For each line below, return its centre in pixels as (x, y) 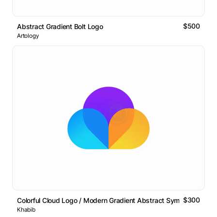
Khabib (26, 210)
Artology (28, 36)
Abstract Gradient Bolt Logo (60, 27)
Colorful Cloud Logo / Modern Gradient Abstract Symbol (103, 201)
